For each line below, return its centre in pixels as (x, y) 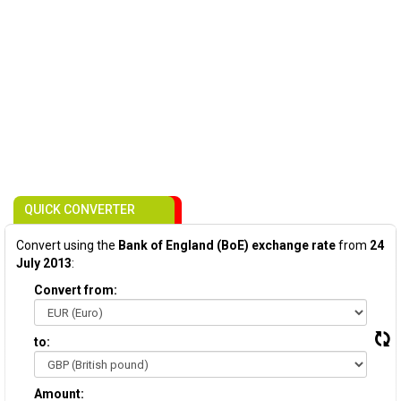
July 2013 (44, 263)
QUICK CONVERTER (80, 209)
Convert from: (76, 290)
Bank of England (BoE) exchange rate (227, 245)
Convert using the (67, 245)
